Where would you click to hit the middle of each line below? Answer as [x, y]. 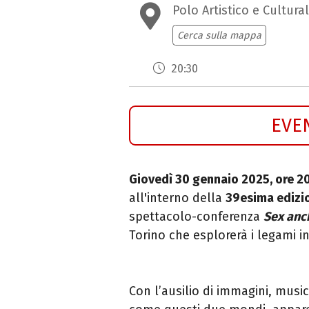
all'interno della [177, 198]
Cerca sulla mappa [219, 35]
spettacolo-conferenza [196, 216]
